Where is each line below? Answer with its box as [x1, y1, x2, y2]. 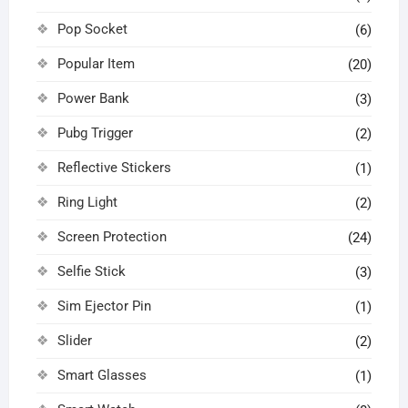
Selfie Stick [56, 263, 126, 280]
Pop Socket [56, 21, 127, 38]
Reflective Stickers [56, 159, 171, 177]
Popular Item [56, 56, 135, 73]
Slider [56, 332, 92, 350]
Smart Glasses [56, 367, 147, 384]
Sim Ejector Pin [56, 298, 151, 315]
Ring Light [56, 194, 117, 211]
